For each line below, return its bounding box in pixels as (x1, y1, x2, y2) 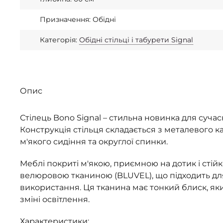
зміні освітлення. (20, 195, 90, 204)
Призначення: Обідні (40, 15, 116, 24)
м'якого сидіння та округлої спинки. (20, 137, 168, 146)
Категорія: (40, 35, 79, 44)
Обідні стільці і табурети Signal (79, 35, 193, 44)
